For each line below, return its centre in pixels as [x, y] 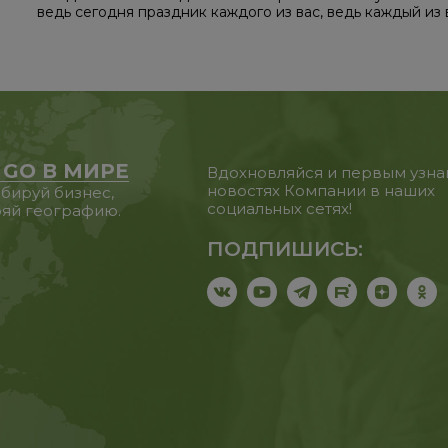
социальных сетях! [280, 209]
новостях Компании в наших [321, 191]
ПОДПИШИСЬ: [285, 249]
